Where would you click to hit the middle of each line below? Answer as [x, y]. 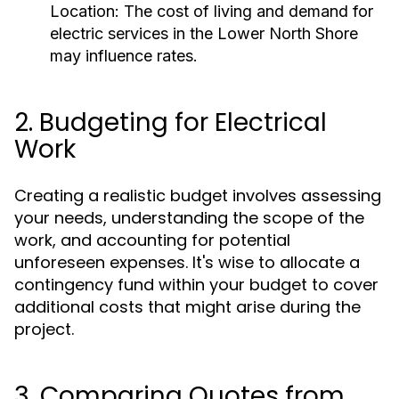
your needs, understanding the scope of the [189, 218]
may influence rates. [124, 56]
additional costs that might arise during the [187, 307]
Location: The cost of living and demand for [212, 11]
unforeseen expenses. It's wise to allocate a [187, 262]
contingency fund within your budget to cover [196, 285]
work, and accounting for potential [152, 240]
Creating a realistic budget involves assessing [198, 195]
